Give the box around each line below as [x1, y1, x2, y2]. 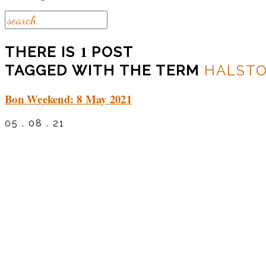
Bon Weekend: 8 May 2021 [5, 90, 132, 107]
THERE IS [5, 43, 80, 61]
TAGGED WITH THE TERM [5, 61, 204, 79]
